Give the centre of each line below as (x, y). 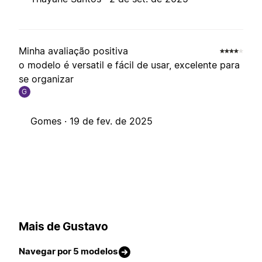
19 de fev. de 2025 (111, 121)
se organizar (46, 79)
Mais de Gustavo (63, 226)
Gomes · (50, 121)
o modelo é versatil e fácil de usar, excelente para (129, 65)
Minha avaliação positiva (73, 51)
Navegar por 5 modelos (68, 251)
